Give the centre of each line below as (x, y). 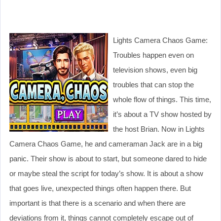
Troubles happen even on (153, 55)
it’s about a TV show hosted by (162, 114)
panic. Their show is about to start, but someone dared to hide (108, 158)
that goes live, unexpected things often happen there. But (100, 188)
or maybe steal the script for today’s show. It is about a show (106, 173)
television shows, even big (155, 70)
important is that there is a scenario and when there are (97, 203)
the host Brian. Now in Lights (159, 129)
